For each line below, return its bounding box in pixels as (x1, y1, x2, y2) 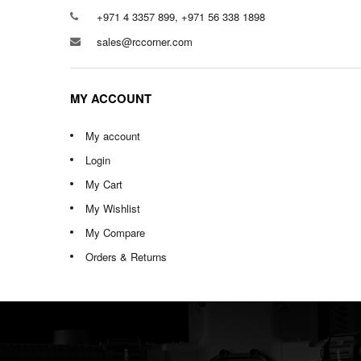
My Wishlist (85, 201, 140, 216)
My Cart (85, 176, 122, 192)
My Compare (85, 225, 145, 240)
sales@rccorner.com (97, 34, 193, 49)
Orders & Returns (85, 249, 167, 264)
